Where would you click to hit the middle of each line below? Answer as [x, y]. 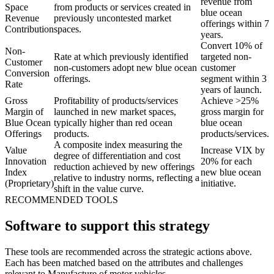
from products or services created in [122, 7]
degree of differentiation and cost [117, 156]
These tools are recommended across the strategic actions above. [128, 252]
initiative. [218, 183]
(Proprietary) [29, 183]
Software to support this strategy [107, 226]
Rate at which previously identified [121, 57]
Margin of [24, 112]
